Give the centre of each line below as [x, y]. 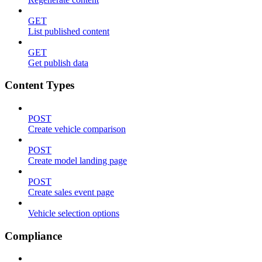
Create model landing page [77, 161]
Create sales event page [71, 192]
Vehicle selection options [74, 213]
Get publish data [58, 63]
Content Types [39, 85]
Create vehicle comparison [77, 129]
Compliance [33, 236]
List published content [69, 31]
